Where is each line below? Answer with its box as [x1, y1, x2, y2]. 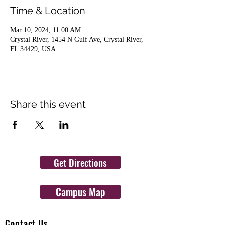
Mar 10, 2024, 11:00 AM [10, 26, 81, 34]
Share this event [10, 98, 86, 110]
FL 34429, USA [10, 45, 56, 53]
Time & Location [10, 5, 85, 17]
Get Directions [54, 155, 107, 169]
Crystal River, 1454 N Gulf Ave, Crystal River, [10, 36, 143, 43]
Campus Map [55, 184, 105, 199]
